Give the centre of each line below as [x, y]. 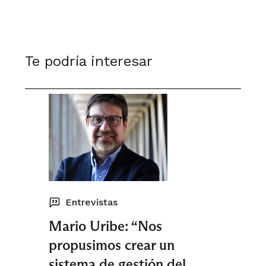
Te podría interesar [89, 61]
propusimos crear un [112, 245]
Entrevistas [91, 202]
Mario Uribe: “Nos [105, 226]
